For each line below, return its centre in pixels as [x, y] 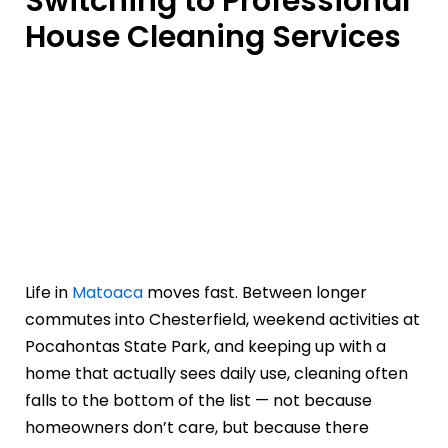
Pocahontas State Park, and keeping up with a [205, 347]
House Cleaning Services [213, 37]
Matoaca [107, 293]
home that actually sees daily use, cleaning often [216, 374]
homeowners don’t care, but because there [197, 428]
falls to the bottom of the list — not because [198, 401]
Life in [48, 293]
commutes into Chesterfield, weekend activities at [222, 320]
